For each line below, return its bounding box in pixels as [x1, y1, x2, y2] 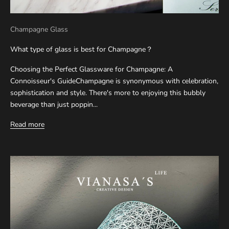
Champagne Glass [10, 25, 68, 35]
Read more [10, 120, 44, 130]
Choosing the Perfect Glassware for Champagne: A [10, 64, 173, 75]
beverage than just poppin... [10, 100, 98, 110]
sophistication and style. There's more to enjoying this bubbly [10, 88, 205, 98]
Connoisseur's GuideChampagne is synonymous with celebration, [10, 76, 218, 86]
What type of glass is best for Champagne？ [10, 44, 153, 55]
